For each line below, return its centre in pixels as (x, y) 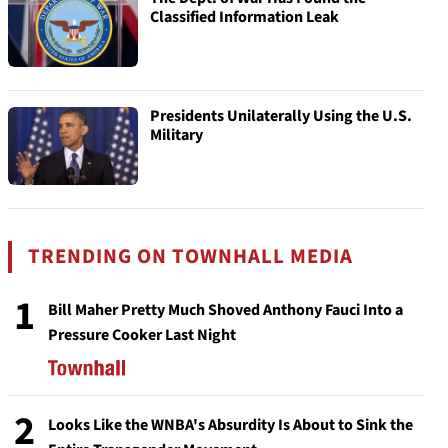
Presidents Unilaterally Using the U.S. (281, 116)
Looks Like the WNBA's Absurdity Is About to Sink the (230, 425)
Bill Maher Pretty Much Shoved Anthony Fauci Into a (225, 310)
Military (176, 135)
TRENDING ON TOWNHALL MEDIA (191, 256)
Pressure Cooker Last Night (142, 335)
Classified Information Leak (244, 17)
